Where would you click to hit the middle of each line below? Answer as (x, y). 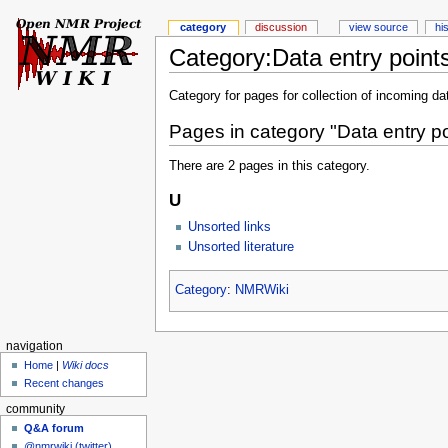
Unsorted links (229, 226)
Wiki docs (86, 365)
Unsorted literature (240, 246)
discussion (281, 27)
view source (379, 27)
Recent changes (64, 383)
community (35, 408)
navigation (34, 345)
